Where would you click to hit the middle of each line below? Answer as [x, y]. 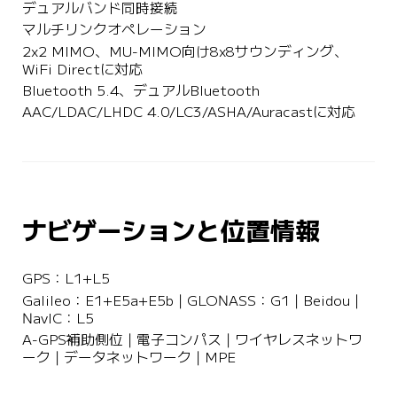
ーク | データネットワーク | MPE [128, 358]
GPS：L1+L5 [66, 279]
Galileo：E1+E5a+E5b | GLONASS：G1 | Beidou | [192, 300]
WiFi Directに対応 [82, 69]
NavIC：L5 [58, 318]
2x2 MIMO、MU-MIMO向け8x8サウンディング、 [185, 51]
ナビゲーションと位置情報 [171, 232]
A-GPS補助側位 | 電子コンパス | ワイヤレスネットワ [192, 340]
